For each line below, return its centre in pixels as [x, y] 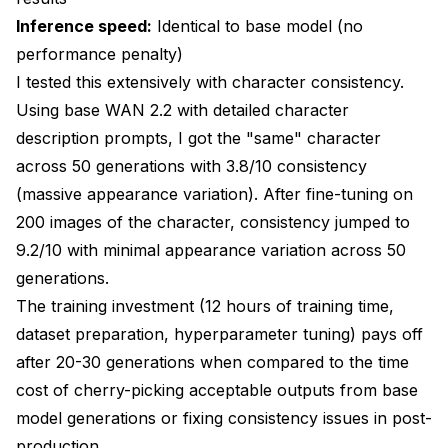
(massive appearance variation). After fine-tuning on [214, 193]
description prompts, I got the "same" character [198, 137]
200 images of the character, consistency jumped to [213, 221]
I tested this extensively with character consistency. [210, 81]
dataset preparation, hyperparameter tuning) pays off [219, 333]
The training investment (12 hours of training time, [205, 305]
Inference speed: [84, 25]
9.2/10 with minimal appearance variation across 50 [211, 249]
